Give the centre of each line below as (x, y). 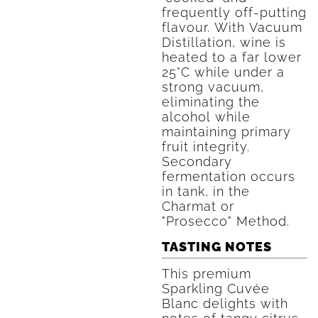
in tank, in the (205, 191)
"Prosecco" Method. (225, 221)
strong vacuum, (213, 87)
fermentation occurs (228, 176)
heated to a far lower (231, 57)
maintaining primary (226, 132)
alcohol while (206, 117)
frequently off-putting (234, 12)
